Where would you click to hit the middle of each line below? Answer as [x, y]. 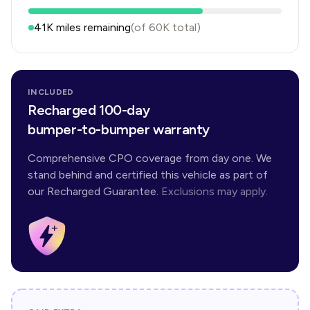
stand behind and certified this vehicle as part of [148, 175]
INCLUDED [51, 92]
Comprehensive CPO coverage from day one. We [150, 158]
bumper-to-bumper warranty [119, 129]
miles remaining [92, 27]
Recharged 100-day [89, 110]
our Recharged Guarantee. [93, 191]
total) [185, 27]
